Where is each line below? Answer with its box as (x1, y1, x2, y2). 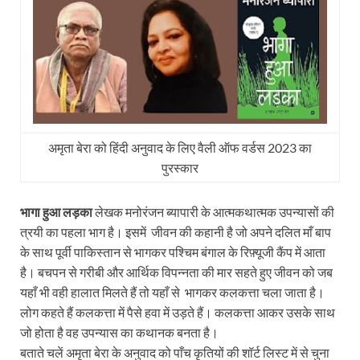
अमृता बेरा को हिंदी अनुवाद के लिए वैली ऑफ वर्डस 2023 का (48, 139, 312, 155)
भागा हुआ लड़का (20, 203, 92, 219)
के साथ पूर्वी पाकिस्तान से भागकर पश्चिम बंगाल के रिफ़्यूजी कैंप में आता (20, 243, 325, 260)
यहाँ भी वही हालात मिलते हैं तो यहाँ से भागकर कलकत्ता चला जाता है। (20, 284, 325, 300)
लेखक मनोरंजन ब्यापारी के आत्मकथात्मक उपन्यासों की (92, 203, 334, 219)
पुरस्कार (162, 159, 198, 175)
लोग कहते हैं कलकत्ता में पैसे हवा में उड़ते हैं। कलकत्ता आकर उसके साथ (20, 304, 335, 320)
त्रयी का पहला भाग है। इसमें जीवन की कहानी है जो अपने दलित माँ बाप (20, 223, 331, 239)
